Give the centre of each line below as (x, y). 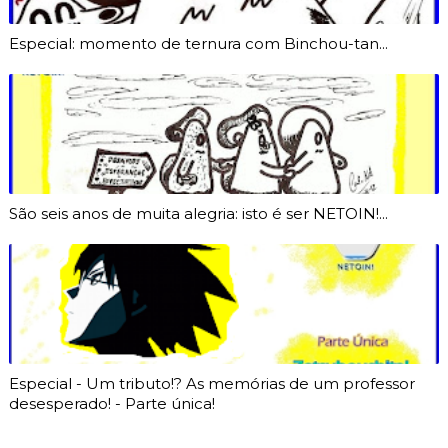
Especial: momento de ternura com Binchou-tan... (198, 43)
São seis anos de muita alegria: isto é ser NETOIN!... (198, 213)
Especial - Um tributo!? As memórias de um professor (211, 383)
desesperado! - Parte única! (111, 403)
